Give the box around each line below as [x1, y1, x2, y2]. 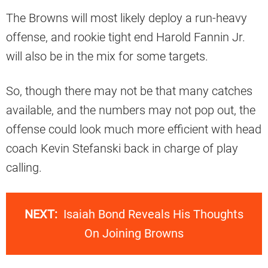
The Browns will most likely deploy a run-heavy [6, 10, 247, 25]
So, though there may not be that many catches [6, 83, 252, 98]
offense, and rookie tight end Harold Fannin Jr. [6, 29, 245, 44]
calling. [6, 160, 42, 175]
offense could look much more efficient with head [6, 121, 261, 136]
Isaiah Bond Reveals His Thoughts [63, 206, 243, 221]
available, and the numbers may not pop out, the [6, 102, 255, 117]
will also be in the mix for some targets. [6, 48, 208, 63]
